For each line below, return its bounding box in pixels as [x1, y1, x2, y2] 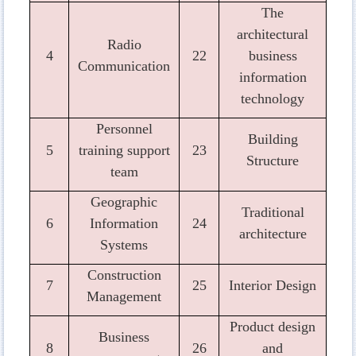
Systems [100, 236, 148, 253]
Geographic [91, 193, 157, 210]
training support [78, 141, 170, 158]
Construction [87, 266, 161, 283]
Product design [230, 318, 315, 335]
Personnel [95, 120, 153, 137]
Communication [78, 57, 170, 74]
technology [241, 90, 304, 106]
